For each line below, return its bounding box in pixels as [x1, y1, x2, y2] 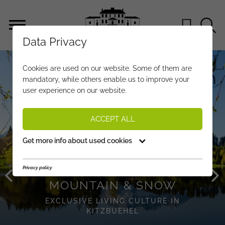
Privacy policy [23, 165, 52, 170]
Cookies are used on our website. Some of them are [23, 64, 192, 72]
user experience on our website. [23, 86, 127, 94]
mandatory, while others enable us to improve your [23, 75, 189, 83]
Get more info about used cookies [23, 137, 134, 145]
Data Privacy [23, 35, 87, 48]
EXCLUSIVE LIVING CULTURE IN [45, 196, 180, 205]
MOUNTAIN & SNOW [49, 178, 176, 192]
